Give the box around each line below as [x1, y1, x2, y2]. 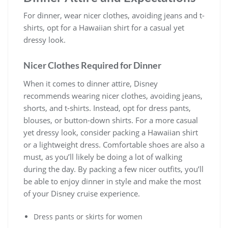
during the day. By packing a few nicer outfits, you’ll [23, 164, 204, 175]
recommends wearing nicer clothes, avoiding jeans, [23, 91, 203, 101]
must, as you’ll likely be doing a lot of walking [23, 152, 182, 162]
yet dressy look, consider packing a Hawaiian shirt [23, 127, 198, 138]
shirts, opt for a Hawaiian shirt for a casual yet [23, 22, 184, 33]
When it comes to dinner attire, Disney [23, 78, 158, 89]
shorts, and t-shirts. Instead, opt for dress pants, [23, 103, 191, 113]
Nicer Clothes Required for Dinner [23, 60, 161, 71]
